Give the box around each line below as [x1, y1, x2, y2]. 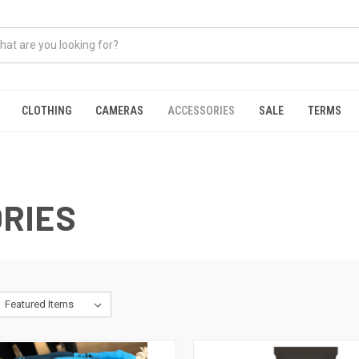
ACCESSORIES [167, 104, 235, 117]
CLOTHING [22, 104, 71, 117]
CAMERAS [95, 104, 143, 117]
